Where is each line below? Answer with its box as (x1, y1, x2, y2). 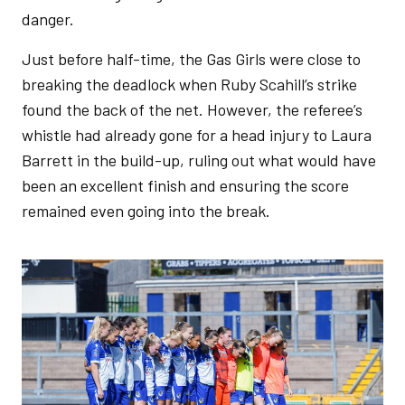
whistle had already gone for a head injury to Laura (22, 125, 372, 145)
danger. (22, 9, 78, 29)
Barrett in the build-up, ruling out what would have (22, 150, 376, 170)
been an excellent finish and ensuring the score (22, 175, 349, 195)
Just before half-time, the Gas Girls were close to (22, 49, 361, 69)
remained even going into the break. (22, 201, 274, 221)
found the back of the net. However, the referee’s (22, 99, 363, 119)
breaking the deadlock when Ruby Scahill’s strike (22, 74, 357, 94)
